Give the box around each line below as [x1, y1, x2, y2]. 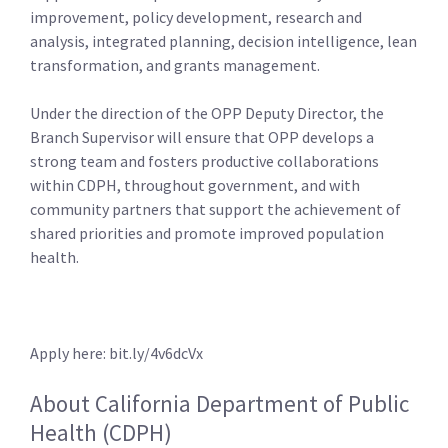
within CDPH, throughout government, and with [30, 175, 360, 196]
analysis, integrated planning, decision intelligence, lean [30, 31, 417, 52]
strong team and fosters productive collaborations [30, 151, 379, 172]
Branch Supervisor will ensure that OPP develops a [30, 127, 374, 148]
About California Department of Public [30, 389, 409, 419]
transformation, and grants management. [30, 55, 320, 76]
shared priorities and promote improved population [30, 223, 384, 244]
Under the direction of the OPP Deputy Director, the [30, 103, 384, 124]
